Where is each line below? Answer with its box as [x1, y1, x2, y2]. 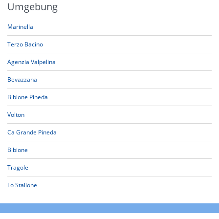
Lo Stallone [7, 181, 37, 189]
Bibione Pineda [7, 93, 48, 101]
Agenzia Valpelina [7, 58, 56, 66]
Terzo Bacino [7, 40, 43, 48]
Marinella [7, 22, 33, 31]
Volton [7, 110, 24, 119]
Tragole [7, 163, 28, 172]
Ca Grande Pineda [7, 128, 57, 136]
